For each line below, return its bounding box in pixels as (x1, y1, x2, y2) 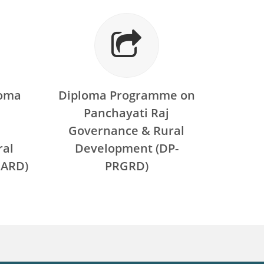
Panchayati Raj (84, 105, 170, 121)
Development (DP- (74, 140, 179, 156)
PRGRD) (104, 158, 148, 174)
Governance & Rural (68, 123, 185, 138)
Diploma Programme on (58, 87, 195, 103)
